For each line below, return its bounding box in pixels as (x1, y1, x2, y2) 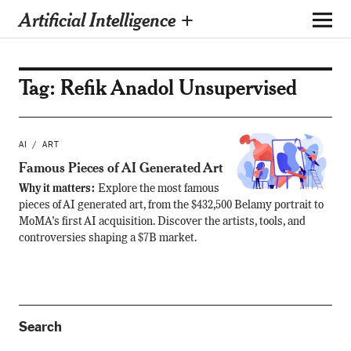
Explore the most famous (97, 183, 219, 194)
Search (18, 318, 62, 335)
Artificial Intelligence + (18, 6, 194, 31)
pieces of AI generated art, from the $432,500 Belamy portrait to (18, 200, 324, 211)
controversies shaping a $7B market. (18, 233, 197, 244)
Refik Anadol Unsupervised (60, 74, 297, 100)
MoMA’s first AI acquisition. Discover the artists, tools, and (18, 216, 306, 227)
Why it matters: (18, 183, 98, 194)
